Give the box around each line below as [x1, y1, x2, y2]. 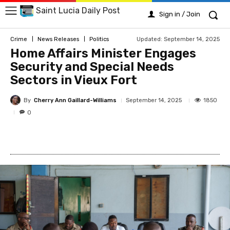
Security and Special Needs [10, 60, 174, 74]
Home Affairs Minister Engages [10, 46, 196, 61]
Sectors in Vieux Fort [10, 73, 137, 87]
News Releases [37, 35, 79, 43]
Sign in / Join [159, 10, 200, 18]
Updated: [137, 35, 162, 43]
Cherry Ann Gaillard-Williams [34, 97, 117, 104]
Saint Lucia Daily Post [36, 6, 120, 16]
